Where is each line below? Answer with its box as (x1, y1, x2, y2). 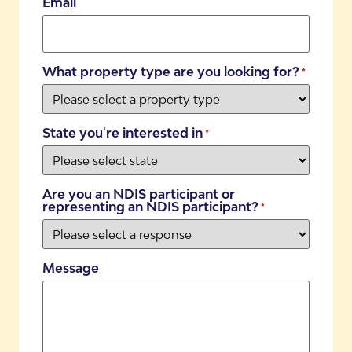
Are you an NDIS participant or (42, 186, 235, 203)
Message (42, 260, 99, 277)
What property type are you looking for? (42, 63, 299, 79)
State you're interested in (42, 125, 203, 141)
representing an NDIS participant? (42, 199, 258, 215)
